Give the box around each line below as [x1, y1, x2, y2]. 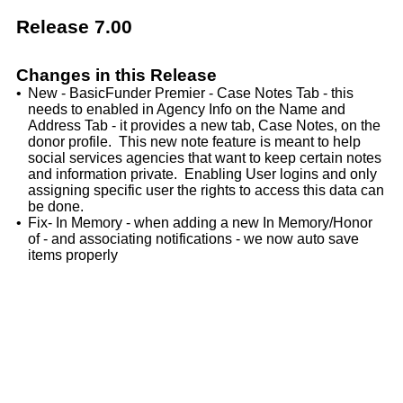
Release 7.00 [16, 16, 132, 37]
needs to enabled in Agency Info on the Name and [28, 102, 345, 118]
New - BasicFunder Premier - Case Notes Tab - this [28, 85, 354, 102]
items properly [28, 247, 118, 264]
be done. [28, 199, 84, 215]
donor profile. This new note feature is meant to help [28, 134, 361, 150]
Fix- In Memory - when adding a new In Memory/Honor [28, 215, 372, 231]
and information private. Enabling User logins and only [28, 166, 377, 183]
